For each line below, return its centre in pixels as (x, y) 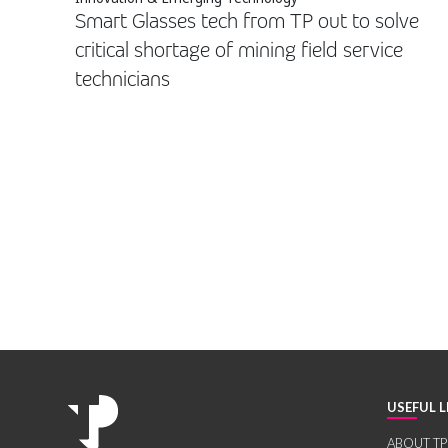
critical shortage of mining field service (239, 51)
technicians (122, 80)
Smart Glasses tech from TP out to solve (247, 22)
